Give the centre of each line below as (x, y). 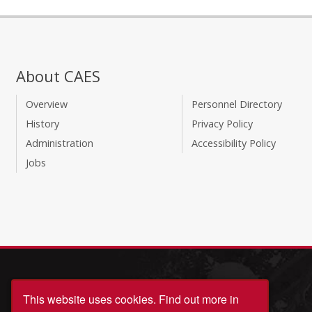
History (42, 124)
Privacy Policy (222, 124)
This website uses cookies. (89, 299)
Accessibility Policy (233, 143)
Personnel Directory (236, 104)
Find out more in (197, 299)
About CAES (58, 76)
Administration (59, 143)
